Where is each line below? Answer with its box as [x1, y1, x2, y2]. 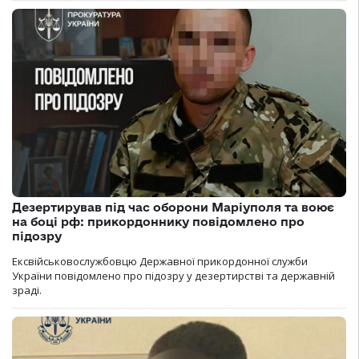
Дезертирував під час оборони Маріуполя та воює [12, 200, 334, 214]
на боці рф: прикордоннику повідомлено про [12, 214, 305, 228]
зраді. [12, 282, 42, 297]
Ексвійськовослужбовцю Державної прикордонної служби [12, 253, 308, 268]
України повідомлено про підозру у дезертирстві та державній [12, 268, 335, 283]
